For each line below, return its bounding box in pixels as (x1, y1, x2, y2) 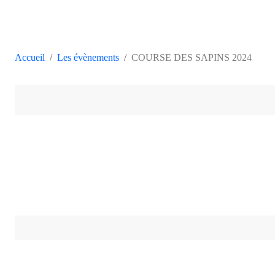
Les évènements (57, 52, 119, 63)
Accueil (15, 52, 45, 63)
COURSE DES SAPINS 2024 (131, 52, 252, 63)
